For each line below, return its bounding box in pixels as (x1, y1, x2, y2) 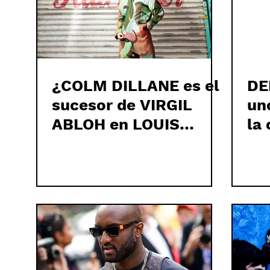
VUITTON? (52, 134, 131, 152)
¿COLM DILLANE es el (52, 77, 219, 95)
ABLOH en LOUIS (52, 115, 180, 133)
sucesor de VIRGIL (52, 96, 192, 114)
